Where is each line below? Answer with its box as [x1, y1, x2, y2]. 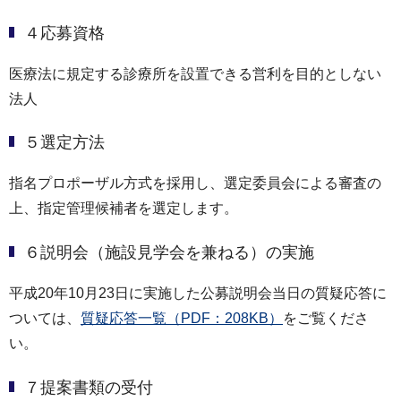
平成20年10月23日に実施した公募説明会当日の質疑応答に [9, 285, 387, 301]
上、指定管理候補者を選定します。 [9, 200, 238, 217]
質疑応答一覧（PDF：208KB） [81, 310, 283, 326]
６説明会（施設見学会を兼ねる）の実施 [24, 243, 314, 261]
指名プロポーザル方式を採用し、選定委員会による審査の [9, 175, 381, 192]
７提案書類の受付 [24, 378, 153, 397]
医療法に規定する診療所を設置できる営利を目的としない [9, 65, 381, 81]
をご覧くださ [283, 310, 369, 326]
